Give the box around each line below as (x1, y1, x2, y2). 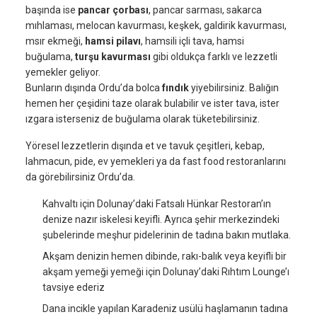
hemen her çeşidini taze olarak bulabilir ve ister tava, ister (25, 98, 279, 110)
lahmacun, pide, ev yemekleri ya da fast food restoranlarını (25, 156, 286, 168)
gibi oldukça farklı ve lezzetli (151, 51, 277, 63)
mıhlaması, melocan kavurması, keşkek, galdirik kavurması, (25, 20, 287, 32)
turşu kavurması (75, 51, 151, 63)
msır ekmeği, (25, 35, 85, 47)
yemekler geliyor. (25, 67, 100, 79)
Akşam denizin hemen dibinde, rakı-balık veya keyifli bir (42, 250, 287, 263)
